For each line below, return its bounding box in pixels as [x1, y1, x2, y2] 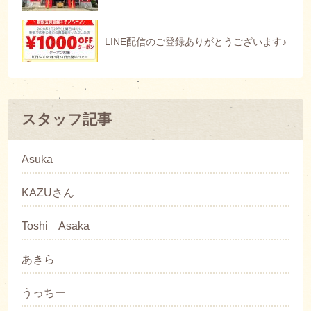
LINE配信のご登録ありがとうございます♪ [105, 36, 287, 47]
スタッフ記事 [22, 111, 112, 128]
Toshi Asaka [22, 220, 90, 233]
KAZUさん [22, 187, 75, 199]
